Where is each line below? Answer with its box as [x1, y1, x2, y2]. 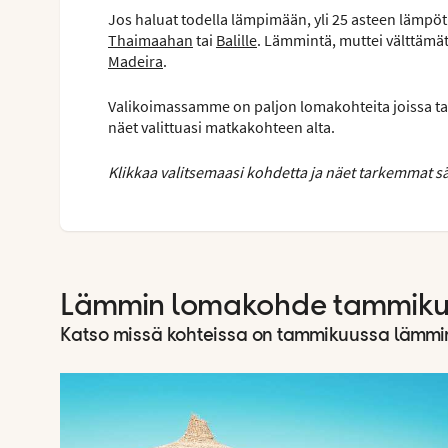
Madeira [108, 50, 163, 71]
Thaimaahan [108, 29, 193, 50]
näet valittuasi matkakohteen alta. [108, 116, 335, 137]
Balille [216, 29, 257, 50]
